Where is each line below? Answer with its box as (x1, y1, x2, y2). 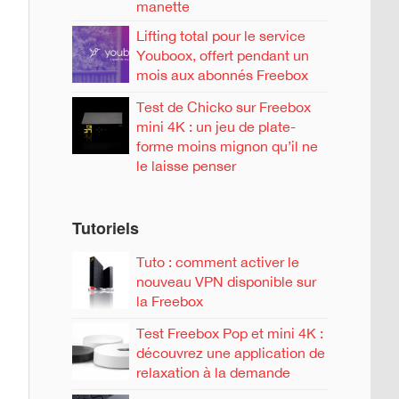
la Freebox (136, 292, 203, 309)
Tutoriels (72, 216, 139, 240)
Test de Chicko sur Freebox (136, 98, 311, 115)
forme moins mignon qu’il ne (136, 137, 318, 154)
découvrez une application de (136, 344, 325, 361)
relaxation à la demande (136, 363, 290, 380)
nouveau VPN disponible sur (136, 273, 316, 289)
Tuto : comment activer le (136, 253, 299, 270)
